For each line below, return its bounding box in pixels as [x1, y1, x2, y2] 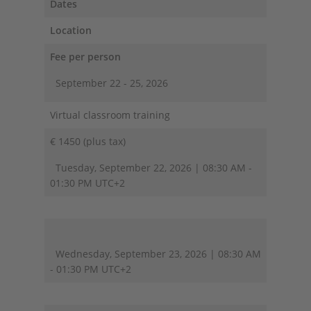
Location [50, 24, 92, 37]
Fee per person [50, 50, 121, 64]
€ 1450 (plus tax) [50, 135, 126, 149]
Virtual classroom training [50, 108, 170, 122]
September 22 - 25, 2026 [56, 76, 168, 90]
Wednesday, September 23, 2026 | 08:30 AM [50, 247, 261, 261]
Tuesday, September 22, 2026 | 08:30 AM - [50, 161, 252, 175]
